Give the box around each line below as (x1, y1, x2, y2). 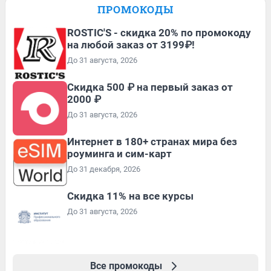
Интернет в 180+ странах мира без (67, 135, 237, 148)
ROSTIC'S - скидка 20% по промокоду (67, 27, 251, 39)
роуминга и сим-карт (67, 148, 172, 160)
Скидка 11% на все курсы (67, 190, 194, 203)
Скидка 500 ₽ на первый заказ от (67, 81, 233, 94)
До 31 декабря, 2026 (67, 165, 140, 174)
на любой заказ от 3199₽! (67, 39, 195, 51)
